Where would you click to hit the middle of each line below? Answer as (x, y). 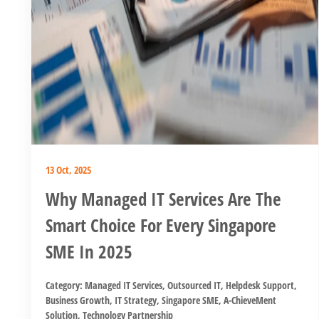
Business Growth (78, 300)
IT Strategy (135, 300)
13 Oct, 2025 (68, 169)
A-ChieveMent (249, 300)
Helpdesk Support (259, 285)
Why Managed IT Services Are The (163, 198)
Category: (65, 285)
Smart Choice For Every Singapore (161, 225)
